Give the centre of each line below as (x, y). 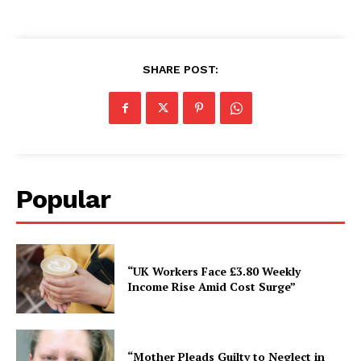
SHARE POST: (180, 70)
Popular (63, 199)
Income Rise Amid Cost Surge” (212, 287)
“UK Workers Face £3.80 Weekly (214, 272)
